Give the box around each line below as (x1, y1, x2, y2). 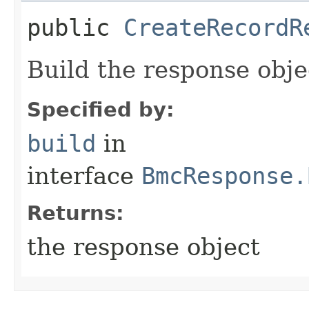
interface (27, 161, 141, 190)
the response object (27, 232, 260, 261)
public (27, 13, 123, 41)
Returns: (27, 201, 124, 225)
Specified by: (27, 97, 175, 121)
